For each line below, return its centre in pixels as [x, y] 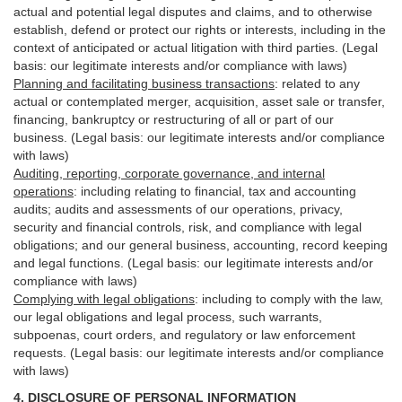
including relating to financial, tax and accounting [217, 191]
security [35, 227]
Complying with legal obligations [104, 299]
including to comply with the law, [293, 299]
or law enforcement [299, 335]
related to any [319, 83]
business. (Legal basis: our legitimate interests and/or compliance [199, 137]
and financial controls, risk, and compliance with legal [210, 227]
